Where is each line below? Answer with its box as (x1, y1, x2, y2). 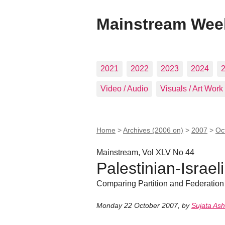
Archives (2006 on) (123, 126, 183, 134)
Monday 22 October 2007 (96, 201, 178, 210)
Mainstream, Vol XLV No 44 (96, 148, 194, 157)
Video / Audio (100, 84, 148, 93)
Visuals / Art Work (160, 84, 223, 93)
